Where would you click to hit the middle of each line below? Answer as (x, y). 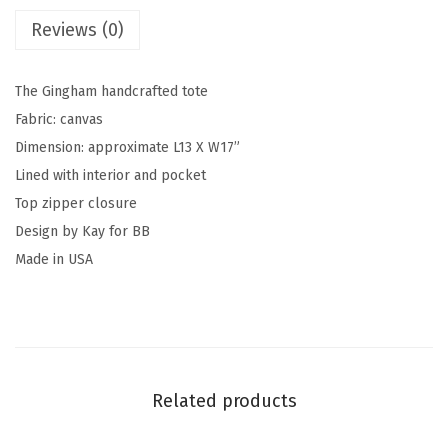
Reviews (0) (77, 29)
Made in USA (54, 259)
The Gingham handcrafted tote (111, 91)
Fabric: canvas (59, 119)
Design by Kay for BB (82, 231)
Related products (224, 400)
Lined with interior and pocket (110, 175)
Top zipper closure (76, 203)
